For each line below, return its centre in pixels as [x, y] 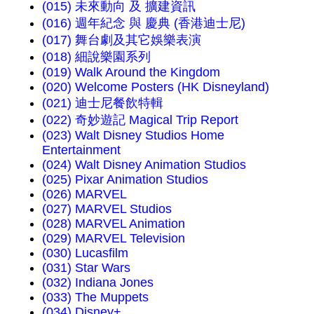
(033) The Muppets [95, 297]
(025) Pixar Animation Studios [125, 179]
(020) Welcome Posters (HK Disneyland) [156, 87]
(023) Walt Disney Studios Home [133, 135]
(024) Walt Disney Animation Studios [144, 164]
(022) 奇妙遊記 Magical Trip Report [140, 120]
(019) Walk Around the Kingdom [131, 72]
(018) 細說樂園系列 [96, 56]
